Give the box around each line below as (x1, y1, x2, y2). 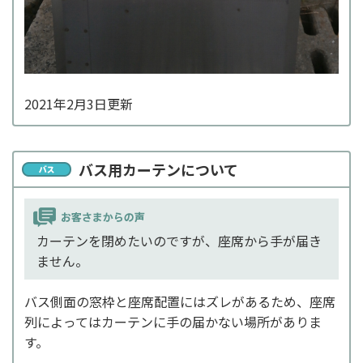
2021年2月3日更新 (24, 93, 133, 113)
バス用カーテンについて (79, 158, 238, 180)
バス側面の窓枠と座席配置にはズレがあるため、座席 (24, 291, 335, 311)
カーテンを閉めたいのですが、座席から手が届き (36, 230, 322, 250)
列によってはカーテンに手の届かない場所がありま (24, 311, 322, 331)
